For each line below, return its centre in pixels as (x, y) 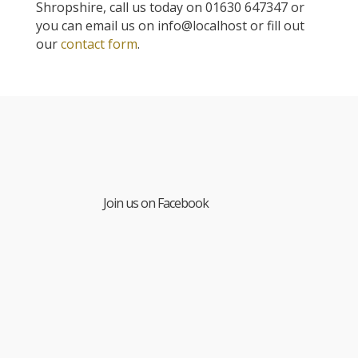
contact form (99, 44)
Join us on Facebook (155, 203)
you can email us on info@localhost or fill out (170, 26)
